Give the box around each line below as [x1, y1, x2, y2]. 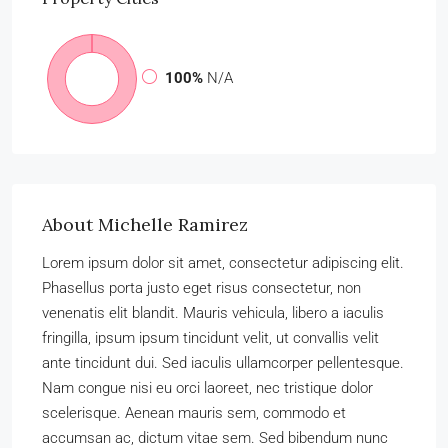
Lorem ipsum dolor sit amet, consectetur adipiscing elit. [42, 254, 404, 272]
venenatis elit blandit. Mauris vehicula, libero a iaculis [42, 304, 384, 322]
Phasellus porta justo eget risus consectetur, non [42, 279, 361, 297]
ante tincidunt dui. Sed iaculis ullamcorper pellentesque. [42, 354, 404, 372]
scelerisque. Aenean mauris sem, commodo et [42, 404, 346, 422]
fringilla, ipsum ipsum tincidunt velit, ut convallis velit [42, 329, 379, 347]
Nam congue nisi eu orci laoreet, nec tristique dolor [42, 379, 373, 397]
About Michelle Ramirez [42, 213, 248, 236]
